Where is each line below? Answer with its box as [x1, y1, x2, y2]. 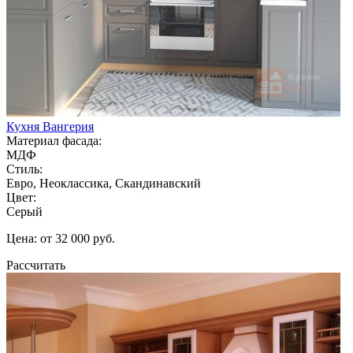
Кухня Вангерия [6, 119, 94, 133]
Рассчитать [6, 258, 65, 272]
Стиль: [6, 162, 43, 176]
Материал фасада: [6, 133, 102, 147]
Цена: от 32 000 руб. [6, 231, 115, 245]
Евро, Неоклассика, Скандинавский [6, 176, 201, 190]
